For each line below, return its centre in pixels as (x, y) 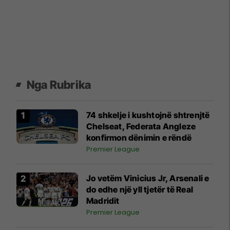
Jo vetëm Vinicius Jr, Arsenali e (148, 178)
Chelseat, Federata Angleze (141, 126)
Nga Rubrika (59, 84)
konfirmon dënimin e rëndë (139, 137)
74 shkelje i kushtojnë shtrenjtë (148, 115)
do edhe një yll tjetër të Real (140, 189)
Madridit (103, 200)
